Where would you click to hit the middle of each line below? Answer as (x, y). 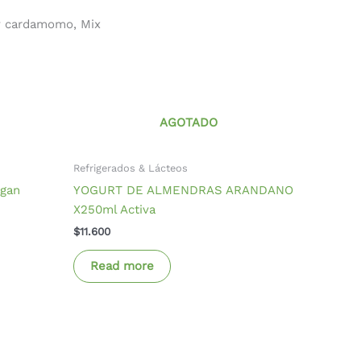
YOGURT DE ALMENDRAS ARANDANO (183, 190)
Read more (122, 266)
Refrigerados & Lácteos (131, 168)
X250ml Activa (114, 209)
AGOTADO (188, 122)
